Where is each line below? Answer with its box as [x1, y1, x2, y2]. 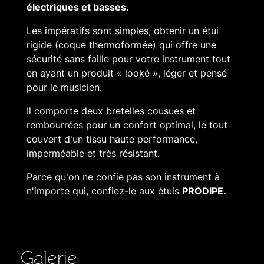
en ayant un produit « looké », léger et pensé [27, 67, 227, 79]
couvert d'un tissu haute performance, [27, 133, 197, 145]
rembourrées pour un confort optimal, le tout [27, 119, 227, 131]
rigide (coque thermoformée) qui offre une [27, 39, 216, 51]
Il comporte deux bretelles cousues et [27, 105, 196, 117]
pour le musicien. [27, 81, 102, 93]
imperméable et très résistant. [27, 147, 160, 159]
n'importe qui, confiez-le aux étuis [27, 185, 182, 197]
